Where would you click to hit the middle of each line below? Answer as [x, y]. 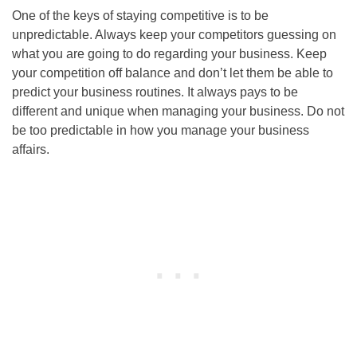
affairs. [31, 149]
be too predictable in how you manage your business [161, 130]
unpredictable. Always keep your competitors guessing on [174, 34]
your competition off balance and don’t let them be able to [173, 73]
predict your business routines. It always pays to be [155, 92]
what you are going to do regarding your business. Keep [169, 53]
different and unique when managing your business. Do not [178, 111]
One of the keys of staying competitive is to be [140, 15]
